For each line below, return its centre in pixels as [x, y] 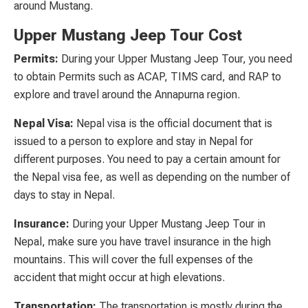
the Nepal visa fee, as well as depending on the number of [152, 177]
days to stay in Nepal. [64, 195]
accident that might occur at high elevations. [119, 277]
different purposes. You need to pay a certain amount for [147, 159]
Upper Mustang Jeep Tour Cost [128, 35]
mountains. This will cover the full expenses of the [133, 259]
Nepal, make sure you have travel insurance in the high [142, 241]
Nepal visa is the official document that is [173, 123]
